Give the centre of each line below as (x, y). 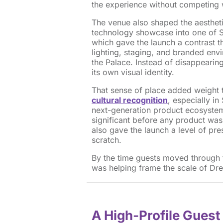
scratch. (106, 140)
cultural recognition (129, 100)
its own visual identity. (133, 72)
